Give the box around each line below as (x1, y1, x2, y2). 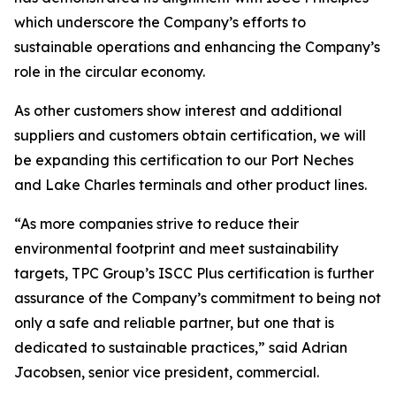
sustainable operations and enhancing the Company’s (14, 38, 380, 56)
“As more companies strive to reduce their (14, 215, 299, 232)
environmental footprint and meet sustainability (14, 240, 339, 257)
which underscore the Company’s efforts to (14, 13, 306, 31)
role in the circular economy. (14, 63, 205, 80)
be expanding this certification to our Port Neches (14, 151, 354, 169)
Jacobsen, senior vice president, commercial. (14, 363, 319, 381)
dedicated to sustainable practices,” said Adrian (14, 339, 347, 356)
